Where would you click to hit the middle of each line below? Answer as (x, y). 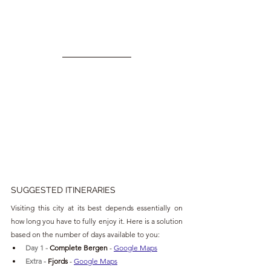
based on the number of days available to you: (85, 235)
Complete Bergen (80, 248)
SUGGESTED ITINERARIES (63, 190)
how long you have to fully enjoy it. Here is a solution (97, 221)
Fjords (59, 261)
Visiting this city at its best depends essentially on (97, 208)
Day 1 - (38, 248)
